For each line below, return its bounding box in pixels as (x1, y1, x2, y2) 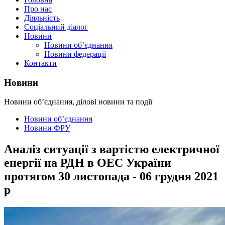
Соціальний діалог (24, 23, 88, 31)
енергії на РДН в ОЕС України (4, 156, 171, 170)
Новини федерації (44, 50, 106, 58)
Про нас (24, 5, 52, 13)
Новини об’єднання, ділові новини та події (4, 97, 152, 106)
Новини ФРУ (24, 124, 70, 133)
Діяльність (24, 14, 60, 22)
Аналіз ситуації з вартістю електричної (4, 143, 219, 156)
